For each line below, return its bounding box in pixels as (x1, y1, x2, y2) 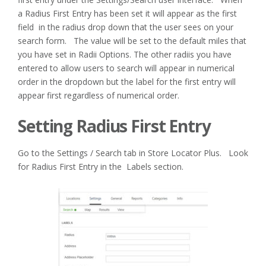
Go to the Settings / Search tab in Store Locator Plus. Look (18, 147, 248, 159)
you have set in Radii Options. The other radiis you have (18, 49, 232, 60)
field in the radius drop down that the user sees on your (18, 21, 233, 33)
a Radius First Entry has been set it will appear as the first (18, 8, 237, 19)
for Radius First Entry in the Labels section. (18, 160, 183, 172)
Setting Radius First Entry (18, 115, 211, 137)
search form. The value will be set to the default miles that (18, 35, 246, 46)
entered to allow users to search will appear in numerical (18, 62, 235, 74)
